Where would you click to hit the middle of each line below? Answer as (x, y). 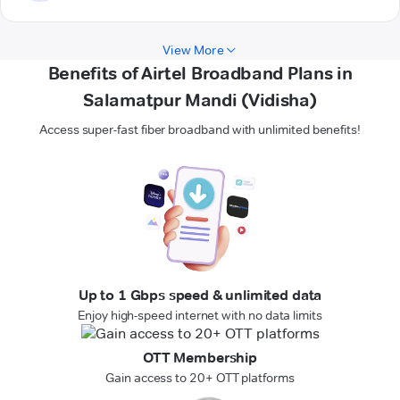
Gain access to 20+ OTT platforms (200, 378)
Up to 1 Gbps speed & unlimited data (200, 296)
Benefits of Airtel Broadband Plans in (200, 74)
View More (193, 50)
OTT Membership (200, 358)
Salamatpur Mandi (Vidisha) (200, 100)
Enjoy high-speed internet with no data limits (200, 316)
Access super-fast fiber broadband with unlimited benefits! (200, 130)
